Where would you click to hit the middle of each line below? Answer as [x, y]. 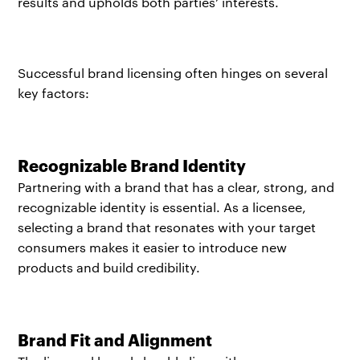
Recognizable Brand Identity [132, 164]
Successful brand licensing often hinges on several [173, 72]
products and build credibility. [109, 267]
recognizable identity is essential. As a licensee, [162, 207]
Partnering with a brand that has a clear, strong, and [176, 186]
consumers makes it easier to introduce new [153, 247]
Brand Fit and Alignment [115, 340]
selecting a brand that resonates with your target [167, 227]
